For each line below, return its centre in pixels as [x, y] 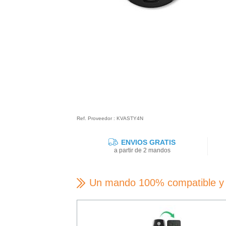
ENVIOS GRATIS [148, 143]
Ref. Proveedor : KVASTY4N [110, 118]
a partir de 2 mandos [142, 151]
